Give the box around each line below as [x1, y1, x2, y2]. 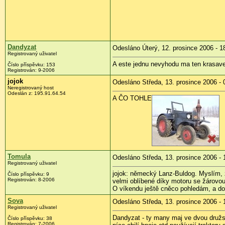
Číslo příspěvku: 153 [8, 62, 55, 68]
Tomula [8, 153, 31, 161]
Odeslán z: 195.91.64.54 [8, 90, 66, 96]
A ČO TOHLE [113, 94, 152, 102]
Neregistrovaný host [8, 85, 54, 91]
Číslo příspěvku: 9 [8, 171, 49, 177]
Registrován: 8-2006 [8, 177, 55, 183]
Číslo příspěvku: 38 [8, 215, 52, 221]
